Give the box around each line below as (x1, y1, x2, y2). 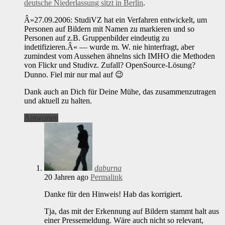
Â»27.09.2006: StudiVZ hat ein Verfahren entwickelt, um (24, 15, 207, 24)
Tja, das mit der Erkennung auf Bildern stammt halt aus (44, 206, 219, 215)
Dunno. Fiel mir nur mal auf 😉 (24, 70, 124, 79)
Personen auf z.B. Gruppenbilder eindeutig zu (24, 33, 169, 42)
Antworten (24, 113, 58, 122)
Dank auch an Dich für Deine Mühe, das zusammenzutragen (24, 87, 216, 96)
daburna (94, 163, 122, 172)
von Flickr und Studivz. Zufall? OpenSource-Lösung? (24, 60, 195, 69)
